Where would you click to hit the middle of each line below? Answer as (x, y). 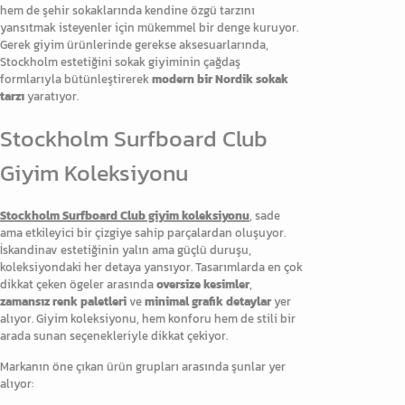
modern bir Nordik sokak (220, 79)
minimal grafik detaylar (208, 302)
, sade (265, 216)
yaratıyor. (52, 96)
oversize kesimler (203, 285)
